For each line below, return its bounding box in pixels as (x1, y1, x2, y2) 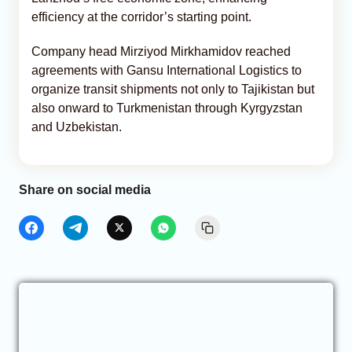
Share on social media (19, 182, 151, 196)
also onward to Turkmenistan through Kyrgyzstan (31, 101, 302, 115)
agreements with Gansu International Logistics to (31, 63, 302, 77)
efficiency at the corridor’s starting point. (31, 9, 251, 24)
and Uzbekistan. (31, 119, 122, 134)
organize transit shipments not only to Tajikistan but (31, 82, 314, 96)
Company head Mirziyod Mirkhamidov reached (31, 44, 291, 58)
